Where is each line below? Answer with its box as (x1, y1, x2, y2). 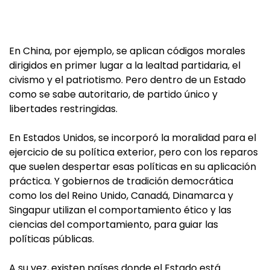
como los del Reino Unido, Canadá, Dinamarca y (9, 189, 233, 202)
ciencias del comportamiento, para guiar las (9, 218, 218, 231)
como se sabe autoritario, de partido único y (9, 87, 218, 101)
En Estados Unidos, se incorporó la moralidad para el (9, 131, 256, 145)
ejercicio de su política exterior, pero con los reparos (9, 145, 258, 159)
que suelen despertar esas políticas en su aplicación (9, 160, 256, 174)
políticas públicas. (9, 232, 94, 246)
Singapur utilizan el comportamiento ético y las (9, 203, 231, 217)
